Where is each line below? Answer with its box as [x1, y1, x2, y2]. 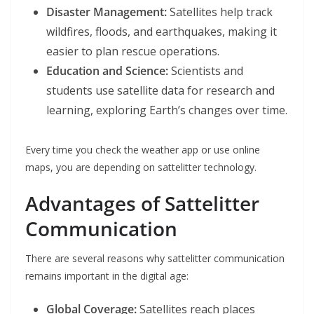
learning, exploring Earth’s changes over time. [46, 102, 287, 118]
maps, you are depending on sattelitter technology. [25, 161, 257, 175]
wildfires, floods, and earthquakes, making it [46, 24, 277, 40]
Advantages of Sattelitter [25, 190, 259, 217]
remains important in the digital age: [25, 269, 189, 283]
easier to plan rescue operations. [46, 43, 219, 60]
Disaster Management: [46, 4, 167, 20]
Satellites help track [167, 4, 273, 20]
